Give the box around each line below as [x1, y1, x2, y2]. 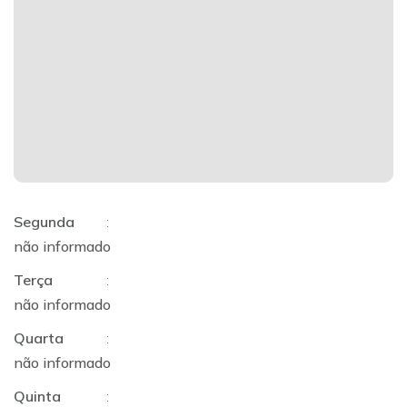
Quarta [14, 329, 64, 347]
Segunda [14, 213, 74, 231]
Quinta [14, 387, 61, 405]
